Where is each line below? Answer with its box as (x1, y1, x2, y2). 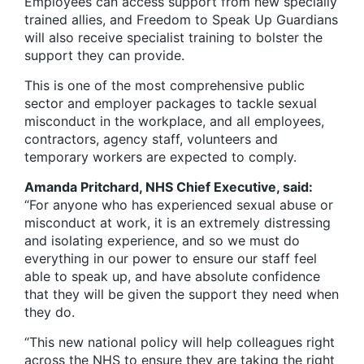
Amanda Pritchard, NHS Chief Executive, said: (24, 179, 313, 196)
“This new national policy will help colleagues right (24, 334, 335, 351)
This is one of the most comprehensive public (24, 77, 305, 94)
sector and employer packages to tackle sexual (24, 95, 317, 112)
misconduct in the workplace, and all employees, (24, 113, 324, 130)
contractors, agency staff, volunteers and (24, 131, 278, 148)
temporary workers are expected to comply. (24, 149, 297, 166)
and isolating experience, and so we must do (24, 232, 300, 249)
